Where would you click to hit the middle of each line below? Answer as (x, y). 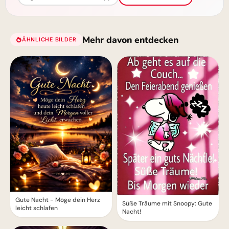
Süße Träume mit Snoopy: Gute (167, 204)
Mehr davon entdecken (131, 40)
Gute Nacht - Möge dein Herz (58, 200)
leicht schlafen (37, 208)
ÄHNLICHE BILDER (49, 40)
